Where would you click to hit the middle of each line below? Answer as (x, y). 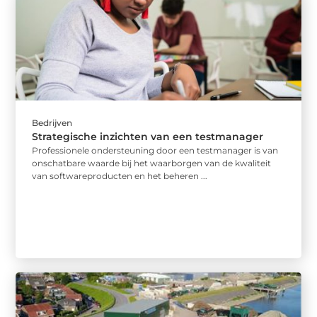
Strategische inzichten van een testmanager (148, 137)
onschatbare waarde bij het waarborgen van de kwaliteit (152, 163)
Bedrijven (52, 123)
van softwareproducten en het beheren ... (120, 176)
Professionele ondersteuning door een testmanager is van (155, 151)
